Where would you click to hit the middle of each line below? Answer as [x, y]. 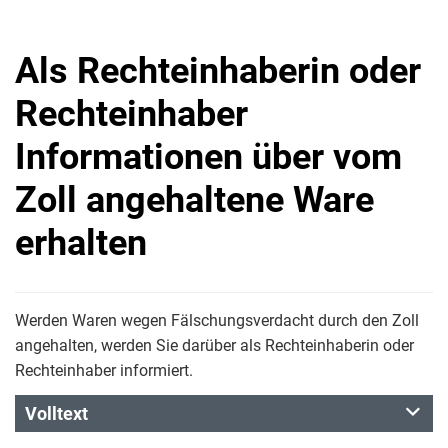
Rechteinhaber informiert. [104, 370]
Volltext [56, 413]
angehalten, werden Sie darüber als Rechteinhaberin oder [214, 345]
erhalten [81, 243]
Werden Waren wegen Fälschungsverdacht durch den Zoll [217, 320]
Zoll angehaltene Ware [194, 200]
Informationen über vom [208, 157]
